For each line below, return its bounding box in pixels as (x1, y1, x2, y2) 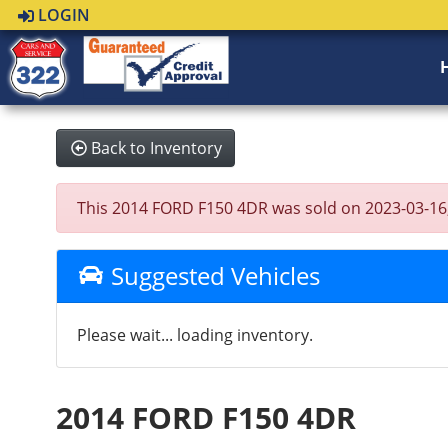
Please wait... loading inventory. (77, 324, 314, 346)
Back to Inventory (91, 137, 223, 159)
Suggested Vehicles (104, 259, 320, 292)
